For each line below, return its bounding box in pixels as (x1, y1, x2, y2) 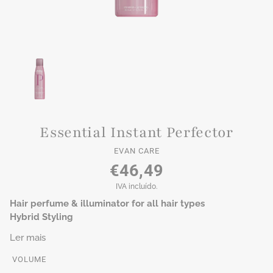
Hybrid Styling (10, 211, 73, 223)
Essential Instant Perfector (40, 122, 233, 142)
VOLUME (12, 254, 46, 264)
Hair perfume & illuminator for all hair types (10, 198, 205, 210)
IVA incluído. (116, 182, 157, 191)
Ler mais (10, 232, 46, 243)
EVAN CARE (113, 146, 160, 156)
